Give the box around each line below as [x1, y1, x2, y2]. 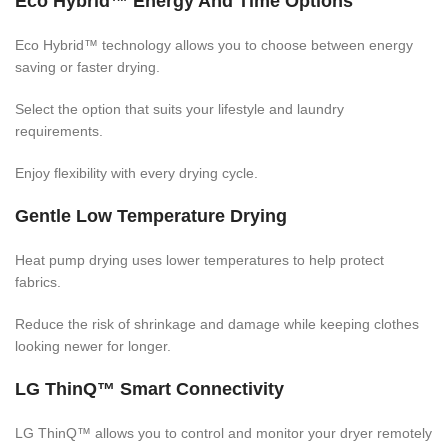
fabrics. [15, 273, 61, 290]
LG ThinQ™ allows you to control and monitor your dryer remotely [15, 424, 432, 441]
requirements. [15, 122, 103, 139]
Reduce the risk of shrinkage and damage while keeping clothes [15, 315, 419, 332]
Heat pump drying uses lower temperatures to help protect [15, 251, 384, 268]
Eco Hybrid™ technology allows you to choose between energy [15, 36, 413, 53]
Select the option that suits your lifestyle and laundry [15, 100, 344, 117]
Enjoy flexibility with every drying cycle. [15, 164, 258, 181]
